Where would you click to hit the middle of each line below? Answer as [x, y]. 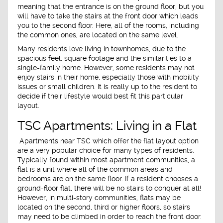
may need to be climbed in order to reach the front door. [110, 217]
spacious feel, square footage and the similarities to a [105, 58]
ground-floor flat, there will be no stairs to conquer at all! [109, 188]
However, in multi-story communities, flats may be [99, 198]
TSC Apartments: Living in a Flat [107, 125]
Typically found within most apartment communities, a [106, 160]
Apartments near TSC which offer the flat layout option [108, 141]
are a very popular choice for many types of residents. [106, 151]
